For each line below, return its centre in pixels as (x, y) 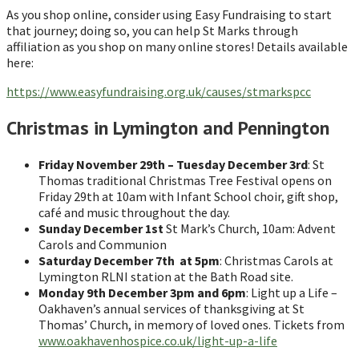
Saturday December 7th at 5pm (129, 260)
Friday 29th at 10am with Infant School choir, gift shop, (188, 196)
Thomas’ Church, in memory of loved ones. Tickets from (192, 324)
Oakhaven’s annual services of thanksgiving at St (171, 308)
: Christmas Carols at (276, 260)
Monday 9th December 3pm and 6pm (142, 292)
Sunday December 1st (101, 228)
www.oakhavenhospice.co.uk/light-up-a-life (158, 340)
